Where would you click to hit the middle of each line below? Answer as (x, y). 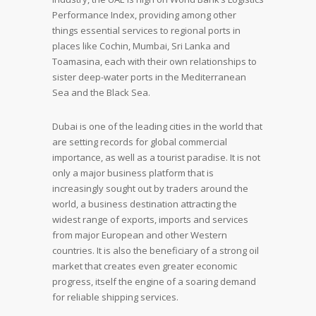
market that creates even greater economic (145, 266)
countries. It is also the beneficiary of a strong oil (156, 250)
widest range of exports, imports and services (150, 219)
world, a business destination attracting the (145, 204)
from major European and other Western (140, 235)
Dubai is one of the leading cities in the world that (157, 126)
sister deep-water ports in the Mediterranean (149, 77)
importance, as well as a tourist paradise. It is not (156, 157)
